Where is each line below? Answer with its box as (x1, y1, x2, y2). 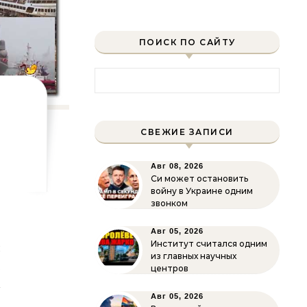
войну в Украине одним (151, 186, 253, 196)
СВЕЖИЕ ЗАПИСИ (140, 127, 234, 137)
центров (151, 263, 188, 273)
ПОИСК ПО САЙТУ (138, 37, 236, 47)
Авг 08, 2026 (151, 162, 204, 170)
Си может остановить (151, 173, 248, 184)
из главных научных (151, 251, 236, 261)
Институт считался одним (151, 238, 267, 249)
